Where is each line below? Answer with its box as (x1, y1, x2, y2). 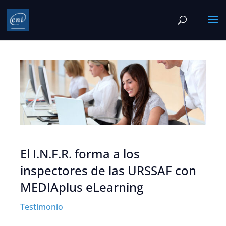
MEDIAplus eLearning (20, 179, 143, 196)
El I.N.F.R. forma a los (20, 145, 140, 162)
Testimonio (20, 201, 63, 213)
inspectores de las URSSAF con (20, 162, 196, 179)
